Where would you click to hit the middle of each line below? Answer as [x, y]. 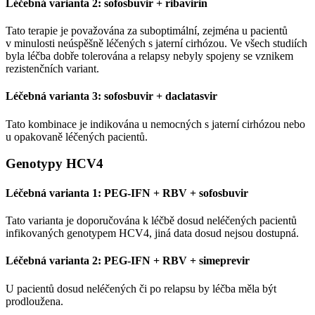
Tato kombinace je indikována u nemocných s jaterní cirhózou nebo [155, 124]
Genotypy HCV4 [54, 164]
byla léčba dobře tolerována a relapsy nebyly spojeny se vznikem [149, 56]
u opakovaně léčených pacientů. [77, 136]
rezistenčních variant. [54, 69]
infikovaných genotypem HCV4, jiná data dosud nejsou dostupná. [152, 233]
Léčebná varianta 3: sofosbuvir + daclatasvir [111, 96]
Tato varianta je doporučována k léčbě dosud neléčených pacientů [151, 220]
